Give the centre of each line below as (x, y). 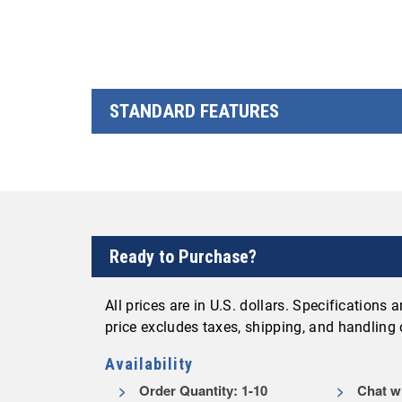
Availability (149, 364)
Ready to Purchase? (183, 257)
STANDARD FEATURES (194, 111)
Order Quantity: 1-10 (201, 390)
